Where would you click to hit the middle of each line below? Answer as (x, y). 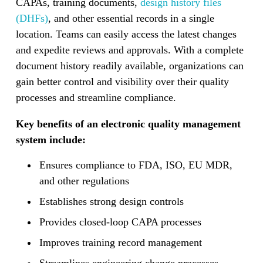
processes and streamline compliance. (96, 97)
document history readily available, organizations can (129, 65)
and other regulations (84, 181)
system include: (50, 139)
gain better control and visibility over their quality (122, 81)
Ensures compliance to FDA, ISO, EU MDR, (136, 165)
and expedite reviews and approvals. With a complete (129, 50)
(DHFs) (32, 18)
